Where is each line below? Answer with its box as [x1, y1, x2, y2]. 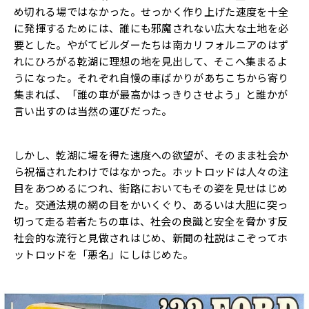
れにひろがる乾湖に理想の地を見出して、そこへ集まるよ [14, 54, 288, 69]
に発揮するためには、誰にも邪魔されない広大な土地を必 [14, 21, 289, 36]
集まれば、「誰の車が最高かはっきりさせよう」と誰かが [14, 87, 288, 102]
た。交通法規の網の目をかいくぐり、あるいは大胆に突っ [14, 197, 288, 212]
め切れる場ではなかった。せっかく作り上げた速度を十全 [14, 4, 289, 19]
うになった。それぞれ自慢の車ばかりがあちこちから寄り [14, 70, 289, 86]
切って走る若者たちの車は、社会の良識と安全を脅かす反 [14, 214, 288, 229]
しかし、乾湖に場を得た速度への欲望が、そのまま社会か [14, 148, 289, 163]
